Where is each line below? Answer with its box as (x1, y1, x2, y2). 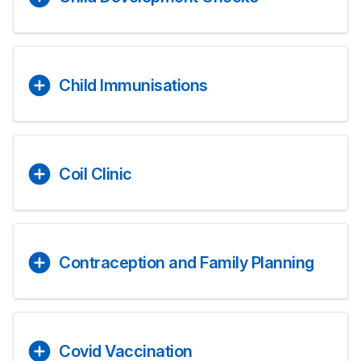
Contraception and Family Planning (59, 253, 314, 272)
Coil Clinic (59, 164, 132, 184)
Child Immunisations (59, 76, 208, 95)
